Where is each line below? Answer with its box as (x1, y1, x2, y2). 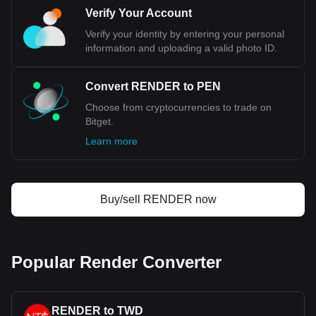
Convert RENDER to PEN (85, 80, 221, 92)
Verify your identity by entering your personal (85, 28, 284, 39)
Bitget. (85, 116, 114, 127)
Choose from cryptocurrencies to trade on (85, 102, 272, 113)
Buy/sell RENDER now (99, 193, 217, 205)
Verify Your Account (85, 7, 192, 19)
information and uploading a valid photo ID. (85, 42, 277, 54)
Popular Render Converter (11, 253, 221, 272)
